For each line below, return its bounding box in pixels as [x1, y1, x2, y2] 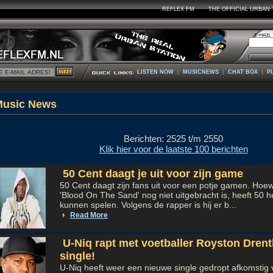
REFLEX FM [161, 5, 194, 12]
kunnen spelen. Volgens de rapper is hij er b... [60, 200, 236, 210]
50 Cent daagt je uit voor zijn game [60, 168, 243, 180]
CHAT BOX [228, 69, 258, 75]
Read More [70, 211, 108, 219]
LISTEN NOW [137, 69, 174, 75]
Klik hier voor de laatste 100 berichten [99, 144, 248, 154]
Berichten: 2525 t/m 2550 [124, 133, 223, 144]
